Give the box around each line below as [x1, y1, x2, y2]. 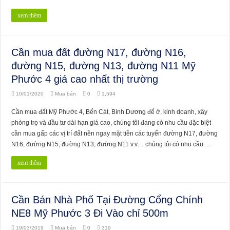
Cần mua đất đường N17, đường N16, [11, 46, 187, 58]
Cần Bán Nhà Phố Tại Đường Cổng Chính [11, 194, 203, 205]
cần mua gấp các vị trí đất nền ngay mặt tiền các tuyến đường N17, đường [11, 129, 218, 137]
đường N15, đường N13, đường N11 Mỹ [11, 60, 196, 71]
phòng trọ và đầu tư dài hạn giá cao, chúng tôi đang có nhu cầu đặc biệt [11, 119, 212, 126]
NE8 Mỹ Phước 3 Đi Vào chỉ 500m [11, 207, 169, 219]
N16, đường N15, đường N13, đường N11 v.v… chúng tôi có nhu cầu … [11, 140, 212, 148]
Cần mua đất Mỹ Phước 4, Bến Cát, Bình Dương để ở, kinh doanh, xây [11, 108, 208, 116]
